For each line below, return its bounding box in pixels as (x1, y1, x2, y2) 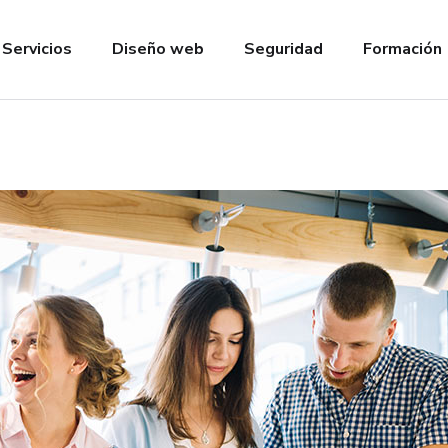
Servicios (2, 38, 72, 60)
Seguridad (244, 38, 323, 60)
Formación (363, 38, 442, 60)
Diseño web (112, 38, 204, 60)
